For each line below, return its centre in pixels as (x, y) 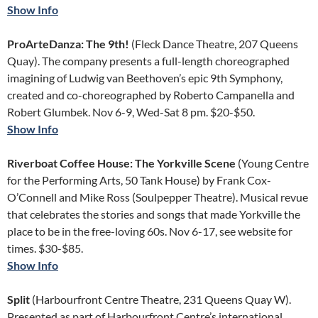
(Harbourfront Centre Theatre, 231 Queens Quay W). (160, 299)
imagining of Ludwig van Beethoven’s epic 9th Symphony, (145, 78)
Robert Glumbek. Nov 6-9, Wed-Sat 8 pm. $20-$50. (131, 112)
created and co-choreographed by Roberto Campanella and (151, 95)
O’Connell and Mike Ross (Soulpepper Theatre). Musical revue (158, 197)
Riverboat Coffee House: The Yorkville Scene (121, 163)
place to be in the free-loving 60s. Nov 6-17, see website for (150, 231)
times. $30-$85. (45, 248)
